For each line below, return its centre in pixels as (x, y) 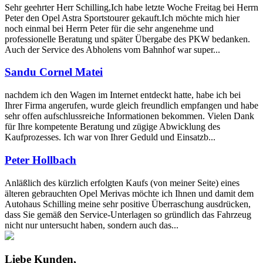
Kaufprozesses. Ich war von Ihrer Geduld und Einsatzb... (110, 137)
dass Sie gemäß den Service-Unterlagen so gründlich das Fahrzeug (128, 214)
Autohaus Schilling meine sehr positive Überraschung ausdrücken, (128, 204)
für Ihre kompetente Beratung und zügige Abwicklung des (112, 127)
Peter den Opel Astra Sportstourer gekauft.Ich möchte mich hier (122, 18)
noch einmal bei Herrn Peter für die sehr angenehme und (109, 28)
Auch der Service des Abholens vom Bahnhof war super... (112, 49)
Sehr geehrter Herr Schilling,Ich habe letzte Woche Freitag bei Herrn (131, 7)
